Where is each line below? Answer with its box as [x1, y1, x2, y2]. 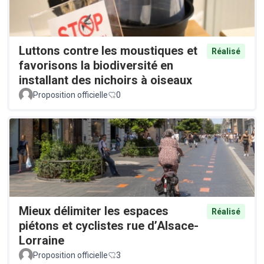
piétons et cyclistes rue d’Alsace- [19, 218, 199, 233]
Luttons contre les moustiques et [19, 43, 197, 58]
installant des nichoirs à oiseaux [19, 72, 192, 87]
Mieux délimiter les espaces [19, 203, 169, 218]
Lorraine [19, 233, 64, 247]
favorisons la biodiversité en [19, 58, 173, 72]
